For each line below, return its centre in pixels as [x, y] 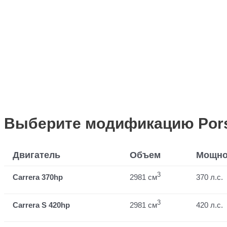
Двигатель [36, 155]
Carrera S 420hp [41, 205]
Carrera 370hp [38, 177]
